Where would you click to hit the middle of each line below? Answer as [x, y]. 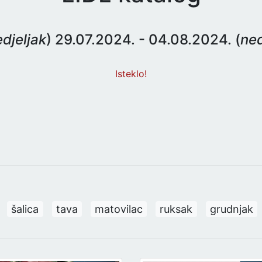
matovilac [119, 209]
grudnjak [231, 209]
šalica [25, 209]
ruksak [176, 209]
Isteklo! [131, 74]
